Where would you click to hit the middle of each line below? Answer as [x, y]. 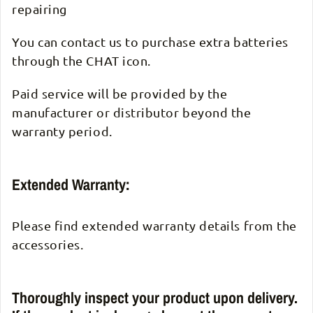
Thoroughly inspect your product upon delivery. [155, 298]
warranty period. [62, 131]
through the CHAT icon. [81, 61]
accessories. [48, 245]
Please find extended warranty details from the [154, 226]
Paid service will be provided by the [120, 94]
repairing [39, 9]
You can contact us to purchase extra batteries [150, 42]
